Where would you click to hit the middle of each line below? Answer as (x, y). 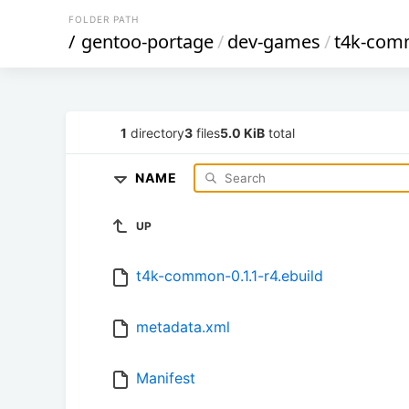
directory (156, 132)
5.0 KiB (242, 132)
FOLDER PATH (104, 19)
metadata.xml (183, 327)
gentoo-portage (147, 42)
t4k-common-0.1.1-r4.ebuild (230, 276)
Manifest (166, 378)
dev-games (274, 42)
